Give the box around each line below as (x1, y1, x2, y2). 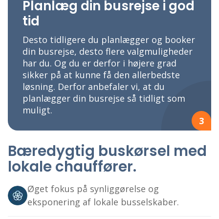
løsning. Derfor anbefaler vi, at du (22, 81, 165, 93)
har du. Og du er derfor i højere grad (22, 57, 176, 69)
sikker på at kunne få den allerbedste (22, 69, 180, 81)
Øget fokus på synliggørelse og (27, 183, 159, 195)
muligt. (22, 104, 52, 116)
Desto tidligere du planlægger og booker (22, 34, 195, 46)
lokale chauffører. (8, 156, 136, 177)
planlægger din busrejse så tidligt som (22, 92, 185, 105)
